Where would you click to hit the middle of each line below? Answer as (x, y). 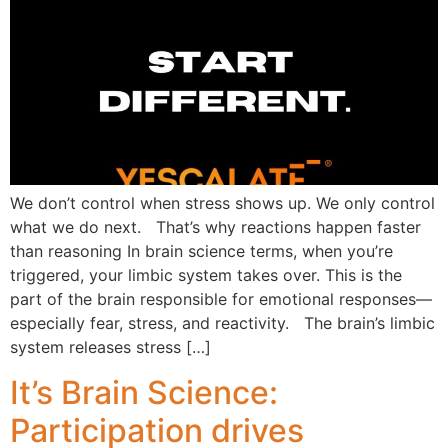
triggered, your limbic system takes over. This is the (206, 275)
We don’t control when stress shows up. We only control (222, 203)
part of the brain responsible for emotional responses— (221, 299)
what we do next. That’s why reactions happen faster (215, 227)
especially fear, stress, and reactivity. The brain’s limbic (222, 323)
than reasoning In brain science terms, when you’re (201, 251)
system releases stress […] (110, 347)
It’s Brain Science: (144, 392)
